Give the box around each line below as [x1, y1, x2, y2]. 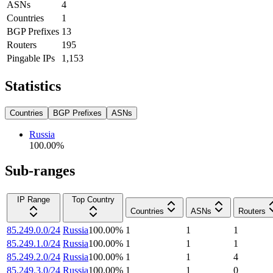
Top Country [71, 195, 115, 205]
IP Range [17, 195, 50, 205]
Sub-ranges [5, 163, 75, 179]
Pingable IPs [7, 52, 55, 63]
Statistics [5, 77, 61, 94]
